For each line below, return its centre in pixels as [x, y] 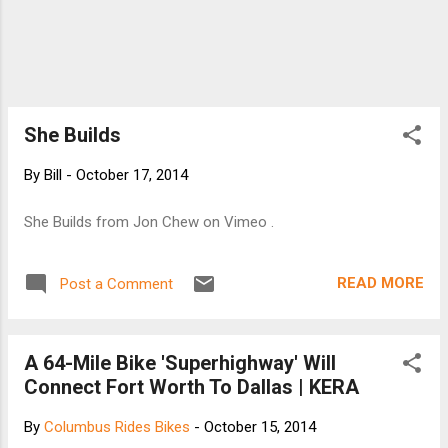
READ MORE [380, 283]
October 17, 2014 [132, 175]
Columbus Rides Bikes [117, 426]
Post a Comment [116, 283]
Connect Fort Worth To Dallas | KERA [191, 386]
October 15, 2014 [260, 426]
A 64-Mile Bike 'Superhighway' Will [180, 362]
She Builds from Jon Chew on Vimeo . [149, 221]
